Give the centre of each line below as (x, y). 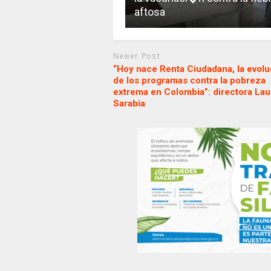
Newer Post (137, 57)
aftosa (149, 12)
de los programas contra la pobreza (189, 80)
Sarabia (129, 103)
